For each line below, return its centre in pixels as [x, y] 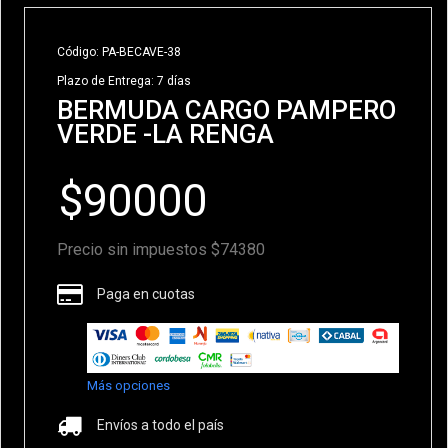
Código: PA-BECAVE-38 [119, 52]
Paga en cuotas [146, 294]
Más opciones [129, 386]
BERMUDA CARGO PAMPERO [227, 110]
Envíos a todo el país [161, 425]
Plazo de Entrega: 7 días [124, 81]
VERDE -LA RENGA [166, 134]
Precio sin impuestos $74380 [161, 249]
